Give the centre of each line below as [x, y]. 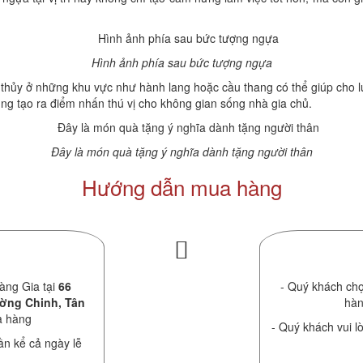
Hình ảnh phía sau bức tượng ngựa [181, 62]
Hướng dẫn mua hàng [181, 186]
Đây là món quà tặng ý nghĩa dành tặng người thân [181, 151]
